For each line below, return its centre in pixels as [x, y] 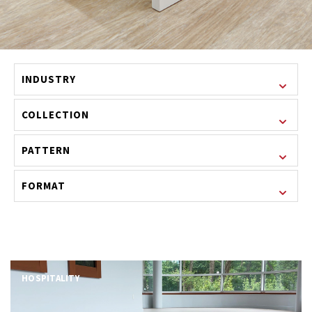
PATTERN [46, 150]
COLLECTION [56, 115]
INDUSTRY [49, 79]
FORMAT [44, 186]
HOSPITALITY [50, 279]
